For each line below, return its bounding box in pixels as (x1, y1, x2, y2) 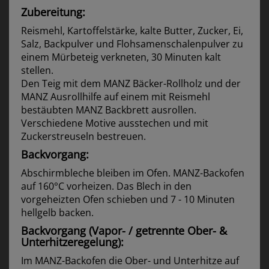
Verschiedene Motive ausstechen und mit (21, 116, 208, 130)
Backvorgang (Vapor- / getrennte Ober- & (21, 223, 227, 238)
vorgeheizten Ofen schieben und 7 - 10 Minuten (21, 193, 235, 206)
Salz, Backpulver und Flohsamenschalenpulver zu (21, 37, 243, 50)
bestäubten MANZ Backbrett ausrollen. (21, 103, 196, 116)
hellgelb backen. (21, 206, 94, 219)
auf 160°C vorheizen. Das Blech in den (21, 180, 192, 193)
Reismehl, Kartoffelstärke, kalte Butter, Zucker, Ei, (21, 24, 243, 37)
